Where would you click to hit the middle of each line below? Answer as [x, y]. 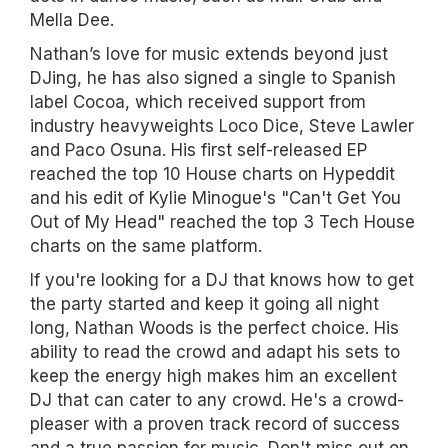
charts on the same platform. [146, 245]
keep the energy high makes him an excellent [213, 375]
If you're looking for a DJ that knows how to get [222, 279]
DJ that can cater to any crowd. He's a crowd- [217, 399]
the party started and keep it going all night [204, 303]
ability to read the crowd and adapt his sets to [215, 351]
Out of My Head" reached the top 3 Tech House [222, 221]
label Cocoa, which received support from [198, 101]
